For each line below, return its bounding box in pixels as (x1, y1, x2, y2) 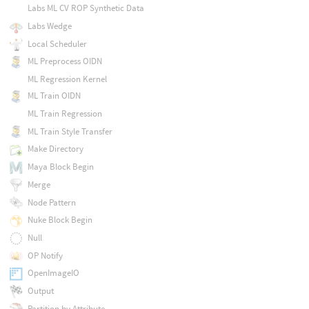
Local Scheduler (27, 37, 87, 50)
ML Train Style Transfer (27, 125, 112, 137)
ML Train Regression (27, 108, 102, 120)
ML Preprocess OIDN (27, 55, 102, 68)
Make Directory (27, 143, 83, 155)
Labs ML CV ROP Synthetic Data (27, 2, 144, 14)
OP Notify (27, 249, 63, 261)
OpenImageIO (27, 267, 79, 279)
